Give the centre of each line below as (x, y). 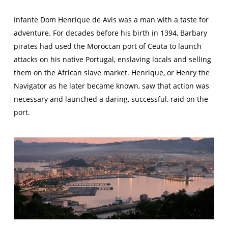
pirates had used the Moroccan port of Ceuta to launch (107, 46)
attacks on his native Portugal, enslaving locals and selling (112, 60)
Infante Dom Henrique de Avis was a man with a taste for (111, 20)
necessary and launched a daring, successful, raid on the (111, 99)
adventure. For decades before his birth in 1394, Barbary (110, 33)
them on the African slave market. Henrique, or (95, 73)
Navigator (30, 86)
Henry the (193, 73)
